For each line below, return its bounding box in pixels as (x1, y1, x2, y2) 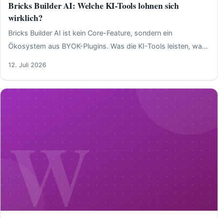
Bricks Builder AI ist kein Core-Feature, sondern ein (8, 29, 172, 37)
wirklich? (8, 11, 43, 24)
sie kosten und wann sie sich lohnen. (8, 55, 128, 64)
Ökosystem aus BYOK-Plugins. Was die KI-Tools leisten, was (8, 42, 206, 51)
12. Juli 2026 (8, 61, 46, 69)
